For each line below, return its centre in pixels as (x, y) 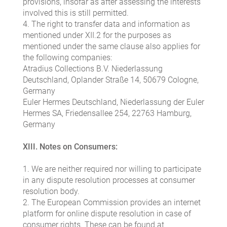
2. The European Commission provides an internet (112, 203)
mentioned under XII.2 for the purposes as (97, 35)
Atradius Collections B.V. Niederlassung (93, 69)
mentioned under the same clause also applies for (111, 47)
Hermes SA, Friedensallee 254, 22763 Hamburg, (107, 113)
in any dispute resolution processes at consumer (109, 180)
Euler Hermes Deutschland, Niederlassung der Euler (113, 102)
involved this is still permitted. (76, 13)
